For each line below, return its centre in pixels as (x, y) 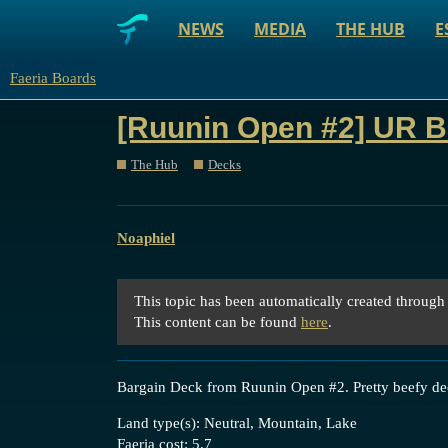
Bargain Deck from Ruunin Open (223, 387)
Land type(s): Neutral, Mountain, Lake (237, 423)
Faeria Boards (53, 78)
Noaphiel (146, 238)
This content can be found (217, 322)
